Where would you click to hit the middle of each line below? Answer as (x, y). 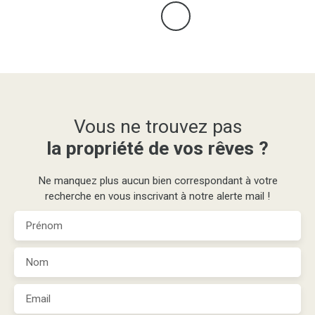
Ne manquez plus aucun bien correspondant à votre (157, 180)
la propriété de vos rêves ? (157, 148)
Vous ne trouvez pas (157, 126)
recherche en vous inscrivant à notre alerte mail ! (157, 196)
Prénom (44, 225)
